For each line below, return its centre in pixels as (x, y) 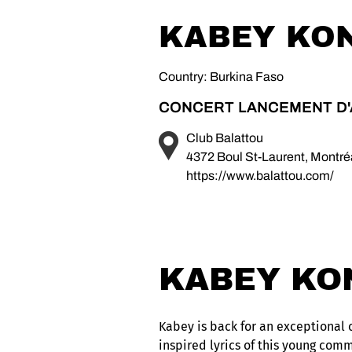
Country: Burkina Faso (221, 76)
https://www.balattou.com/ (260, 175)
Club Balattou (224, 137)
